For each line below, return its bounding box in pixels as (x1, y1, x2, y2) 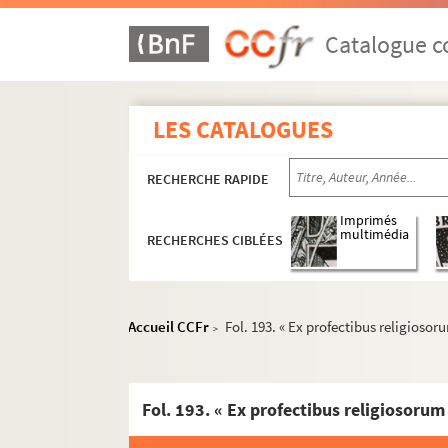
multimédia (340, 226, 410, 244)
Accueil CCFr (128, 317, 210, 336)
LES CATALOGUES (153, 114, 334, 145)
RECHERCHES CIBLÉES (147, 231, 284, 250)
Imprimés (340, 212, 398, 230)
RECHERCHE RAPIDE (147, 170, 270, 188)
